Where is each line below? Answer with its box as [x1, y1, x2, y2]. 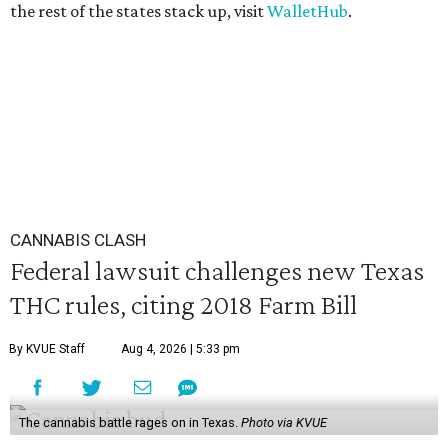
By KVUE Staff [9, 342, 85, 356]
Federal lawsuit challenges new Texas [10, 254, 424, 286]
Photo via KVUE [240, 415, 327, 430]
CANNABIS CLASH [10, 230, 146, 250]
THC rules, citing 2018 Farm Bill [10, 288, 357, 320]
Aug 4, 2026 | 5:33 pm [121, 342, 240, 356]
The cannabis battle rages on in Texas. [18, 415, 241, 430]
